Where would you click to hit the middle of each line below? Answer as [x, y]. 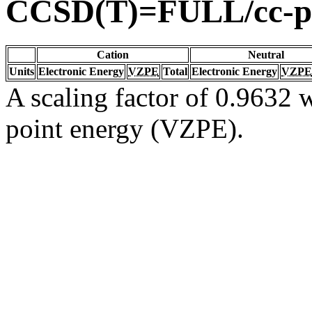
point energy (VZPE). [125, 128]
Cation [113, 54]
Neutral [266, 54]
